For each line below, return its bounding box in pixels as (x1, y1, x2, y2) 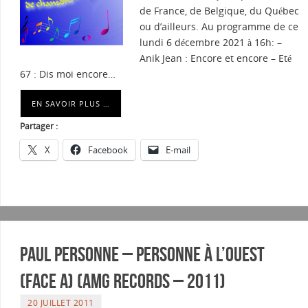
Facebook (88, 144, 128, 157)
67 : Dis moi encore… (20, 67, 115, 81)
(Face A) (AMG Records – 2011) (20, 269, 225, 293)
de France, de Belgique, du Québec (140, 4, 299, 18)
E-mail (166, 144, 190, 157)
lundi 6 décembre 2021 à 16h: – (140, 36, 282, 49)
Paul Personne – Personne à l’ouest (20, 243, 265, 266)
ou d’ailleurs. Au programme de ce (140, 20, 298, 34)
